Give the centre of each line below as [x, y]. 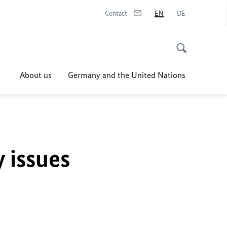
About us [36, 75]
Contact [116, 13]
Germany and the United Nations [127, 75]
